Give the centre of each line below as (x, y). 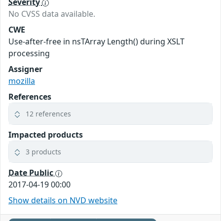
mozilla (22, 81)
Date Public (32, 173)
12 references (48, 114)
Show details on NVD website (63, 201)
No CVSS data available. (52, 14)
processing (29, 54)
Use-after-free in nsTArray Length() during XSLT (96, 42)
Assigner (25, 69)
